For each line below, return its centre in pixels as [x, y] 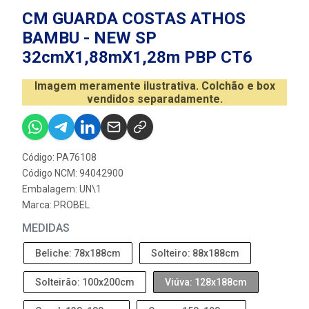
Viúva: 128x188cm [206, 282]
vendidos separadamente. [154, 99]
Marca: [38, 205]
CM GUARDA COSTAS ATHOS [134, 19]
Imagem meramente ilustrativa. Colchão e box [154, 86]
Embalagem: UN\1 [62, 189]
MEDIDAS [46, 228]
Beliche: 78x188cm [78, 253]
